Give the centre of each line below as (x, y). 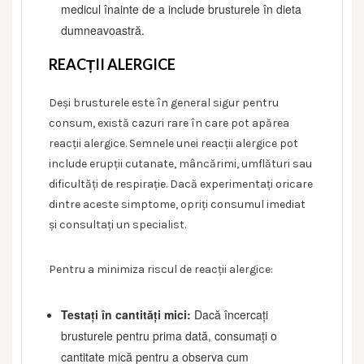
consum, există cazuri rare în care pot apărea (169, 123)
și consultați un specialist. (117, 224)
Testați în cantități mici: (126, 314)
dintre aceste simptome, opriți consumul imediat (177, 204)
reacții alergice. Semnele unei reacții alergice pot (173, 143)
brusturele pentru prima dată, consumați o (169, 335)
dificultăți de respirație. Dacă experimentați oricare (181, 184)
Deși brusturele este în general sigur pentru (164, 102)
